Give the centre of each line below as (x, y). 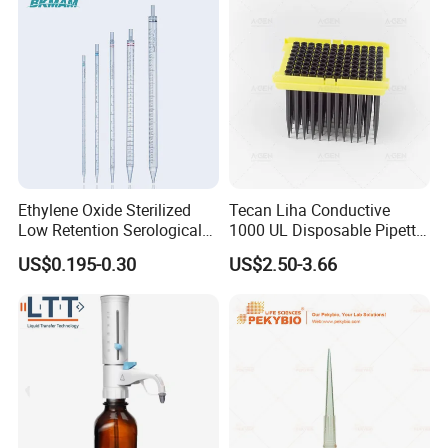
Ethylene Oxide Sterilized (105, 210)
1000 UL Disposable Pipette (326, 230)
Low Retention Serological (110, 230)
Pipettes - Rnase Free (92, 250)
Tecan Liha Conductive (309, 210)
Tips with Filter (280, 250)
